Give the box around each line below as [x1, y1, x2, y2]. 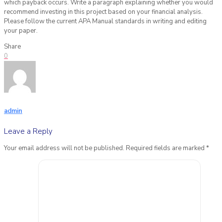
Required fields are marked [126, 143, 206, 153]
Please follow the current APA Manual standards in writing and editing [4, 17, 207, 26]
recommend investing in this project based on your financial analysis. [4, 7, 203, 17]
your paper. [4, 26, 38, 36]
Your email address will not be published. [4, 143, 124, 153]
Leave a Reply [4, 126, 53, 136]
